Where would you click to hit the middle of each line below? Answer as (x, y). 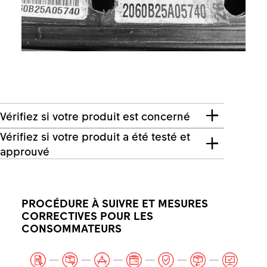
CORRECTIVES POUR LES (87, 215)
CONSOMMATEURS (71, 228)
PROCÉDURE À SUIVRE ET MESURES (114, 203)
